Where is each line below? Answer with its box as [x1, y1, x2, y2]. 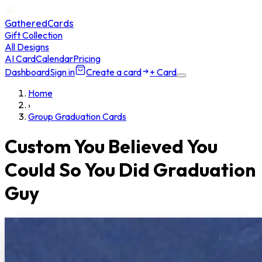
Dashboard [5, 66, 50, 78]
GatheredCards [5, 18, 74, 29]
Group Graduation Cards [28, 111, 126, 122]
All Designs [5, 41, 49, 53]
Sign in [50, 66, 75, 78]
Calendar [36, 53, 73, 64]
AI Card [5, 53, 36, 64]
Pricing [73, 53, 101, 64]
